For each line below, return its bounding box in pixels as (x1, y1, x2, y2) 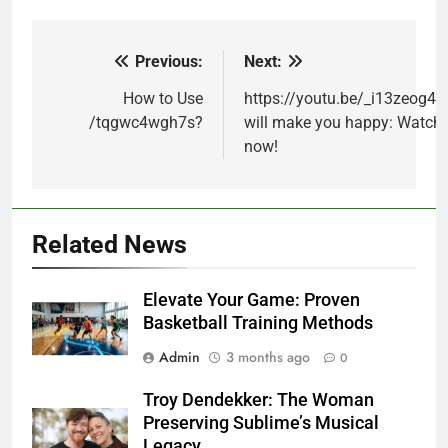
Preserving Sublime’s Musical (143, 412, 379, 433)
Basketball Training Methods (143, 312, 373, 333)
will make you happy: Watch (244, 112, 442, 132)
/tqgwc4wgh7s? (89, 112, 203, 132)
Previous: (135, 51, 203, 71)
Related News (32, 229, 187, 259)
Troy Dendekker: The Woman (143, 389, 374, 410)
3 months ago (226, 346, 310, 367)
